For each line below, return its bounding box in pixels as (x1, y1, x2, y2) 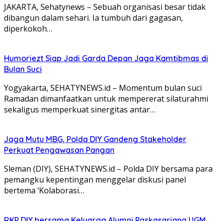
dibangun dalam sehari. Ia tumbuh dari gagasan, (4, 12, 183, 23)
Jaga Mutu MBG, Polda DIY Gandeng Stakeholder (4, 134, 186, 144)
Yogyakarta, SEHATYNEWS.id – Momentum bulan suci (4, 82, 202, 93)
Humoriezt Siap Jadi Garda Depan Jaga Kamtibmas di (4, 53, 208, 63)
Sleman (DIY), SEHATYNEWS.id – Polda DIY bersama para (4, 163, 213, 174)
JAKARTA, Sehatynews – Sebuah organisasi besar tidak (4, 1, 206, 12)
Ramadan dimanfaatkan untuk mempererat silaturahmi (4, 93, 208, 104)
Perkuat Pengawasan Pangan (4, 145, 114, 155)
